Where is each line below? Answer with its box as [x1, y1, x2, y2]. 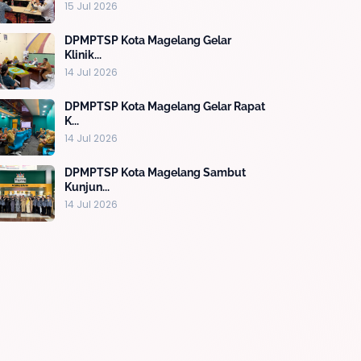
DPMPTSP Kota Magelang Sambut [64, 165, 246, 179]
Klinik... [64, 48, 102, 61]
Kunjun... [64, 180, 110, 193]
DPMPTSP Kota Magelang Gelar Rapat [64, 99, 265, 113]
